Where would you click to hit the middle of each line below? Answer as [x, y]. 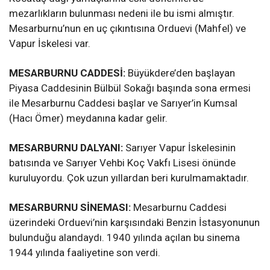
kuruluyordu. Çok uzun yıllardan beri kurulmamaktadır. [129, 178]
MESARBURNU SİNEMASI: [71, 208]
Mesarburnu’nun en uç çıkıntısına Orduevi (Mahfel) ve [127, 29]
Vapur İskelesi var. [50, 44]
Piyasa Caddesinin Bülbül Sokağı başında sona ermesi [130, 88]
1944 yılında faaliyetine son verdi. [85, 253]
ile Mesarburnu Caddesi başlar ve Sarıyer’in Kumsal [123, 103]
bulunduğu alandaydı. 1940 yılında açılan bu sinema [124, 238]
